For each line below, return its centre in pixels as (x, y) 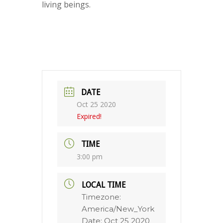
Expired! (89, 116)
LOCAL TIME (104, 185)
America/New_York (118, 209)
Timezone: (101, 197)
